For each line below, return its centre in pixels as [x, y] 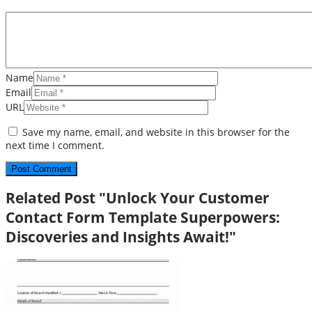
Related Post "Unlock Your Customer [138, 198]
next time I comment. [55, 145]
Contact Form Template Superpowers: [143, 218]
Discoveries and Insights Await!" [121, 237]
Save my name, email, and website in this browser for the [156, 132]
